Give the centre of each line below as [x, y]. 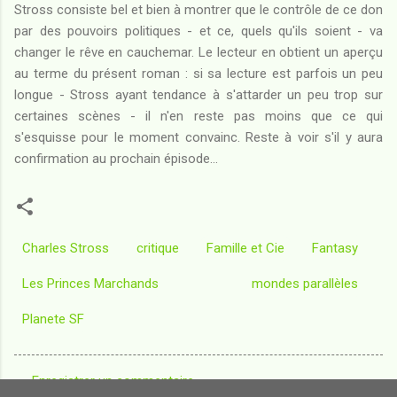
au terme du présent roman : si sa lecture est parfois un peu [198, 73]
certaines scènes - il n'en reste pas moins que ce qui [198, 116]
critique [158, 248]
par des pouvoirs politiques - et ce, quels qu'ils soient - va [198, 31]
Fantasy [335, 248]
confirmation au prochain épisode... [116, 158]
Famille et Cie [245, 248]
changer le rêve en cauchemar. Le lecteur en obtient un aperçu [198, 52]
